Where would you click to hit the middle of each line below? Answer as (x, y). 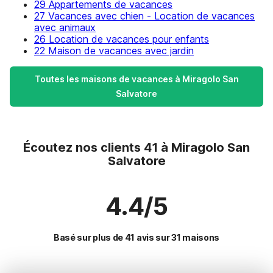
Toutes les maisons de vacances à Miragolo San (136, 79)
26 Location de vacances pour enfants (122, 39)
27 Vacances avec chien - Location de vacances (144, 16)
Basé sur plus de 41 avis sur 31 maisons (136, 237)
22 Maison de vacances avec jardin (114, 51)
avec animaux (65, 27)
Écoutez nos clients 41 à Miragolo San (136, 147)
